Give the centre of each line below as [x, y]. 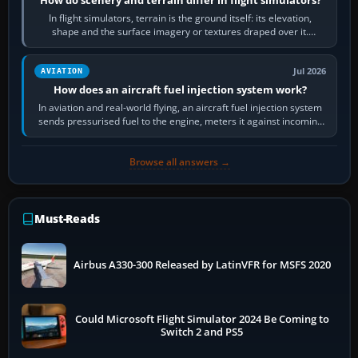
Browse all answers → [179, 161]
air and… [180, 134]
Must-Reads [67, 218]
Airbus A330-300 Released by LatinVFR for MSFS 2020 [202, 265]
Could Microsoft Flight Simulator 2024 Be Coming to [202, 319]
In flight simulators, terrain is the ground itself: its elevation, [181, 18]
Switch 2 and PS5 [202, 332]
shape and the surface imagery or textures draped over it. [181, 31]
